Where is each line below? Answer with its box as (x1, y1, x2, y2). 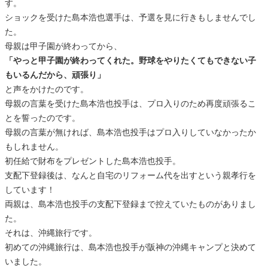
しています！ (5, 184, 55, 194)
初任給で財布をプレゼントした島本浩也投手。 (5, 156, 181, 166)
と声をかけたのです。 (5, 84, 89, 94)
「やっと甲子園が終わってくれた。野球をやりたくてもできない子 (5, 55, 256, 65)
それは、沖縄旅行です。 (5, 227, 97, 237)
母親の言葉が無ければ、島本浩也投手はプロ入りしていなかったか (5, 127, 256, 137)
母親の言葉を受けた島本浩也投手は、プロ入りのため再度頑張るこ (5, 98, 256, 108)
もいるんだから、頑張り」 (5, 69, 105, 80)
